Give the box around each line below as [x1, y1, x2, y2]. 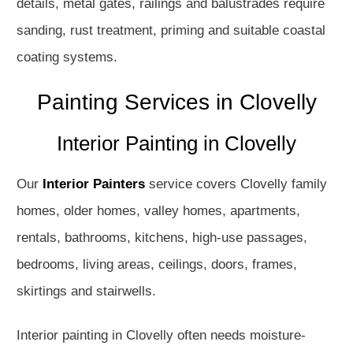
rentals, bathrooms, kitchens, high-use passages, [17, 230, 307, 245]
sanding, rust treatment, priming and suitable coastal [17, 23, 325, 38]
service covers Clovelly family [145, 176, 327, 191]
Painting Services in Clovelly [36, 90, 317, 114]
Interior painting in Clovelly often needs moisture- [17, 328, 306, 343]
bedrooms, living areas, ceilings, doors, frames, [17, 257, 297, 272]
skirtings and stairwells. [17, 284, 156, 299]
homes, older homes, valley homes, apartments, [17, 203, 300, 218]
